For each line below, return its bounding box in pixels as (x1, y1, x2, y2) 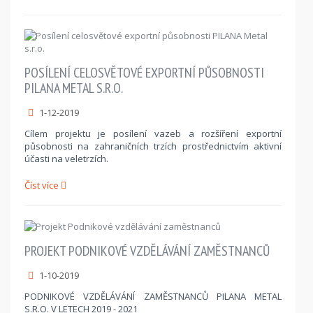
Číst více (24, 178, 61, 191)
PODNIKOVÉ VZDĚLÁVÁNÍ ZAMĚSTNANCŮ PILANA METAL (24, 289, 282, 303)
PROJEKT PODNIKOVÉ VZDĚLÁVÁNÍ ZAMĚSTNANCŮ (24, 241, 270, 260)
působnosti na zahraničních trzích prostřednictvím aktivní (24, 139, 282, 152)
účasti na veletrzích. (24, 152, 108, 165)
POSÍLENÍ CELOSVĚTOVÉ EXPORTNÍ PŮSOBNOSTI (24, 63, 264, 82)
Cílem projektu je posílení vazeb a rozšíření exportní (24, 126, 282, 140)
